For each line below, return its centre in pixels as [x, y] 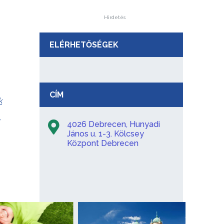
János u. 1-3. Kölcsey [105, 133]
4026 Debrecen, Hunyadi [113, 124]
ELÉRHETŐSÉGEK [84, 44]
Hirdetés [114, 17]
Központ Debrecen [102, 143]
